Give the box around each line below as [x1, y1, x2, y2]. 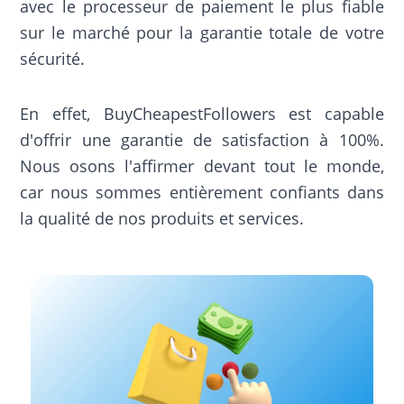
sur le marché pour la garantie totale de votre [20, 22, 384, 44]
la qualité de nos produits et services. [20, 207, 305, 230]
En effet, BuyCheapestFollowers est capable [20, 103, 384, 125]
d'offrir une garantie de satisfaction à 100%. [20, 129, 384, 151]
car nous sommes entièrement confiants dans [20, 181, 384, 204]
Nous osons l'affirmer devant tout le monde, [20, 155, 384, 178]
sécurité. [20, 48, 86, 70]
